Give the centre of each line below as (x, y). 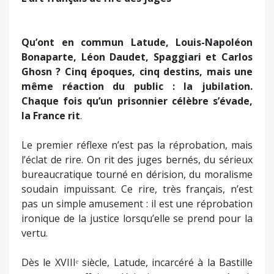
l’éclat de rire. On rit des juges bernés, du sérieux (137, 159)
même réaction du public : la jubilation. (137, 86)
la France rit (51, 115)
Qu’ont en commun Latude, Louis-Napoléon (137, 42)
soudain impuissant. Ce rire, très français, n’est (137, 189)
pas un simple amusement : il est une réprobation (137, 203)
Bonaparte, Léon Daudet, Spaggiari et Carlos (137, 57)
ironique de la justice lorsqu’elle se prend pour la (137, 218)
